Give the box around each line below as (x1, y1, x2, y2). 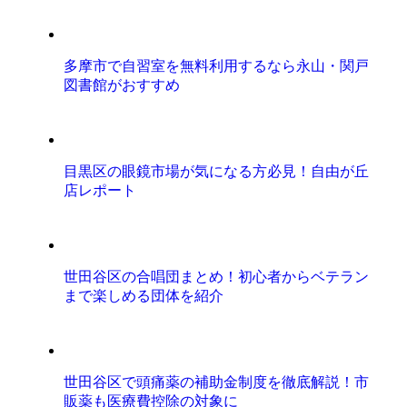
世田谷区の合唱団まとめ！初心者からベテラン (64, 269, 370, 284)
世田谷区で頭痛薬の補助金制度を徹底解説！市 (64, 374, 370, 390)
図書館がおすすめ (64, 77, 181, 93)
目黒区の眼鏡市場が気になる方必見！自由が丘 (64, 164, 370, 179)
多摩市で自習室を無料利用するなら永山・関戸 (64, 58, 370, 74)
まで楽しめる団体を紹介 (64, 288, 224, 303)
